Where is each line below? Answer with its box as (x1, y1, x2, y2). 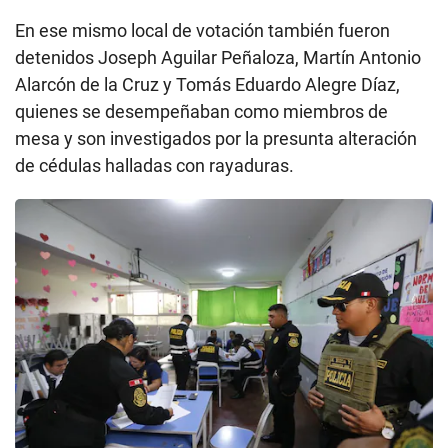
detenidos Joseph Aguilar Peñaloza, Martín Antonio (15, 46, 421, 68)
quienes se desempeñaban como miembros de (15, 100, 388, 122)
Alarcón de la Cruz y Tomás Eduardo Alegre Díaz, (15, 73, 400, 95)
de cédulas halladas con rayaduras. (15, 154, 294, 176)
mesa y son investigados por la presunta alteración (15, 127, 417, 149)
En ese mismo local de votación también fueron (15, 19, 390, 41)
